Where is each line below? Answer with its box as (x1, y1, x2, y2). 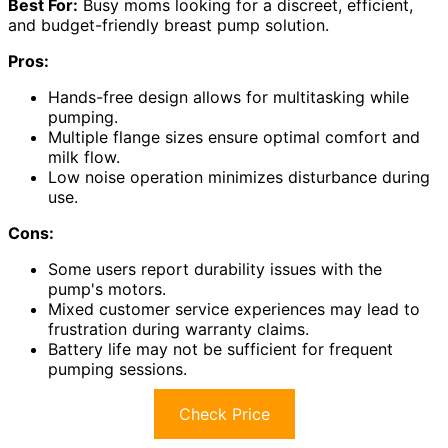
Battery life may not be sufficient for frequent (48, 339, 393, 360)
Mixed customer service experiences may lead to (48, 299, 420, 320)
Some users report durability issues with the (48, 259, 382, 280)
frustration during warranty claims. (48, 319, 309, 340)
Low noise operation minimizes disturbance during (48, 167, 430, 188)
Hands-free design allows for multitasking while (48, 87, 409, 108)
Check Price (178, 404, 270, 425)
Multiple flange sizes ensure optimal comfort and (48, 127, 420, 148)
